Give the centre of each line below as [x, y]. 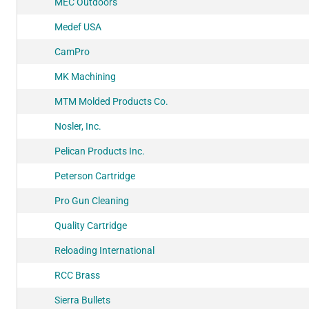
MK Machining [85, 76]
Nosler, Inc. [78, 126]
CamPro [72, 51]
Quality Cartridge [91, 225]
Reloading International [104, 250]
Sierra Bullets [82, 300]
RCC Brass [77, 275]
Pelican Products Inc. [100, 151]
